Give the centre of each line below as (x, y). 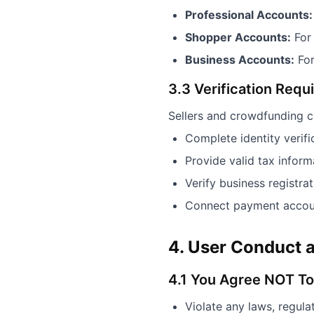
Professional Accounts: (249, 15)
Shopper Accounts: (238, 37)
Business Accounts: (240, 60)
